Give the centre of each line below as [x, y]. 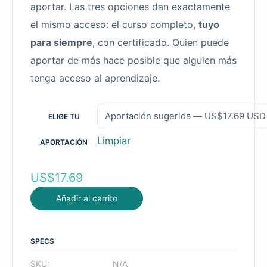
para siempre [61, 42]
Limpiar [114, 140]
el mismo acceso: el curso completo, [114, 24]
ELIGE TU [64, 116]
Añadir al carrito [87, 198]
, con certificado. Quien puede [161, 42]
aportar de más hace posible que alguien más [133, 60]
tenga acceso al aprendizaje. [95, 78]
